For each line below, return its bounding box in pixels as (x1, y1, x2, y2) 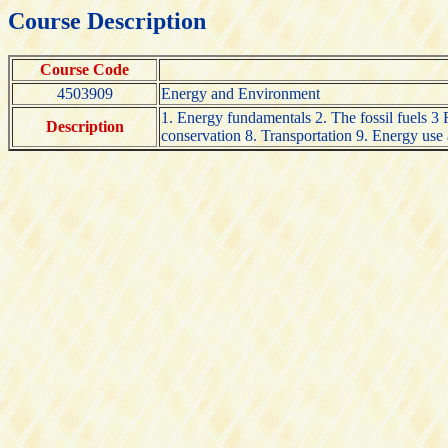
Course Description (8, 8, 206, 34)
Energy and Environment (161, 84, 320, 102)
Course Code (40, 60, 129, 78)
